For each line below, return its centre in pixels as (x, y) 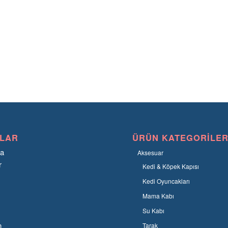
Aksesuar (151, 153)
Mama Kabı (159, 196)
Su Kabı (154, 211)
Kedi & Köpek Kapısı (171, 166)
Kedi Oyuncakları (166, 181)
